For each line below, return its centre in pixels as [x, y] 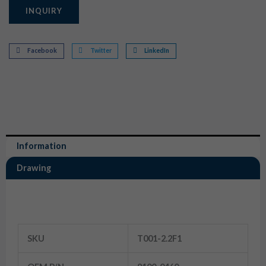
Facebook [42, 51]
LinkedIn [157, 51]
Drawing [34, 167]
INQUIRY [44, 11]
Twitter [101, 51]
